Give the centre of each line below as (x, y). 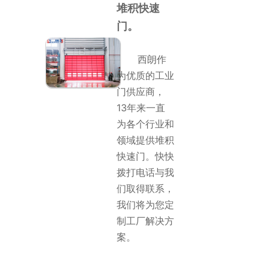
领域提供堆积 (145, 140)
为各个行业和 (145, 124)
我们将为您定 (145, 205)
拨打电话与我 (145, 172)
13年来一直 (141, 108)
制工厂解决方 (145, 221)
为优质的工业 (145, 75)
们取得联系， (145, 188)
